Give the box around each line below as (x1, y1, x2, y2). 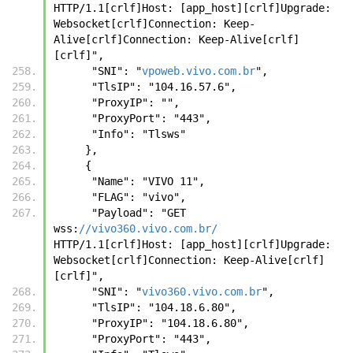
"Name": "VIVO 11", (91, 174, 211, 188)
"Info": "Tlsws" (91, 127, 186, 140)
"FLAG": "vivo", (91, 190, 192, 203)
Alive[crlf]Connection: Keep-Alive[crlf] (54, 32, 299, 46)
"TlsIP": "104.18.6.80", (91, 300, 243, 314)
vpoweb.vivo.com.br (142, 64, 255, 77)
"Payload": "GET (54, 206, 91, 219)
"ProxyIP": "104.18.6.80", (91, 316, 255, 329)
